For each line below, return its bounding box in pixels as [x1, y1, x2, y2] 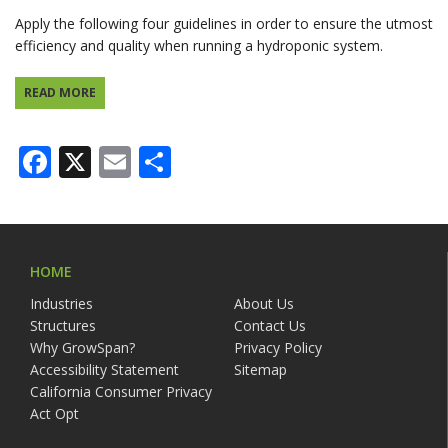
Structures [30, 316, 96, 336]
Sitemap [233, 360, 287, 380]
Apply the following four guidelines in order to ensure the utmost [15, 13, 433, 33]
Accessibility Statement [30, 360, 179, 380]
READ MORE [23, 84, 96, 102]
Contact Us [233, 316, 306, 336]
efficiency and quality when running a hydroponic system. [15, 35, 383, 55]
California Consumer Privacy [30, 382, 212, 402]
